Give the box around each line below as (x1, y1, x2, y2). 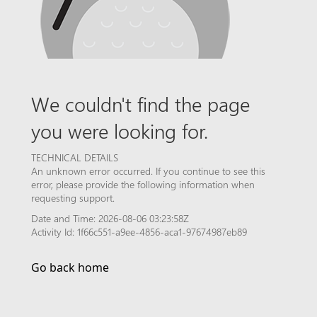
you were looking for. (31, 117, 208, 144)
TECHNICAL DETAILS (31, 151, 118, 164)
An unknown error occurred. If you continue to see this (31, 164, 265, 178)
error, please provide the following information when (31, 178, 255, 191)
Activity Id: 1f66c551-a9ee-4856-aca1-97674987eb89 (31, 225, 247, 238)
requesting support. (31, 191, 115, 204)
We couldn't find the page (31, 90, 250, 117)
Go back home (31, 260, 109, 275)
